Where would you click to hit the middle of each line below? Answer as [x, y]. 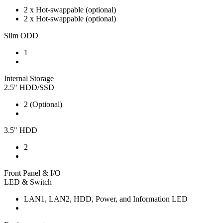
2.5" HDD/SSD [29, 87]
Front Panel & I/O [32, 173]
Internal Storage [29, 78]
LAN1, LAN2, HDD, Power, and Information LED [106, 199]
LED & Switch [28, 182]
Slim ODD [21, 35]
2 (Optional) [43, 104]
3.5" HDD [21, 130]
